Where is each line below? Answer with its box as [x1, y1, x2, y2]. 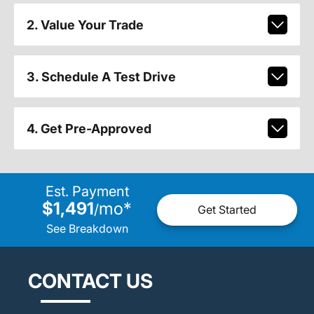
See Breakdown [46, 221, 128, 235]
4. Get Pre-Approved [26, 121, 151, 136]
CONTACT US [28, 268, 153, 293]
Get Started [198, 203, 257, 217]
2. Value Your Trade [26, 17, 144, 32]
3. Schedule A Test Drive [26, 69, 176, 84]
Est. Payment [45, 182, 129, 200]
